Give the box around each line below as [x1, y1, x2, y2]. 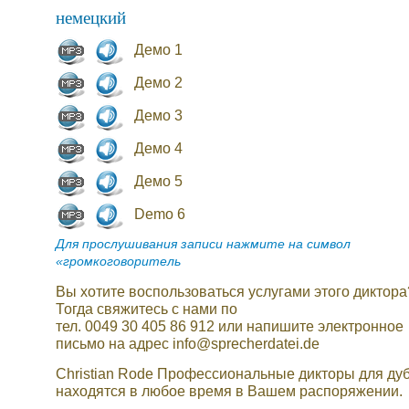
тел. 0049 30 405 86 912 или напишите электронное [56, 318, 404, 334]
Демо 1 [134, 41, 183, 58]
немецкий [56, 5, 126, 28]
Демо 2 [134, 74, 183, 90]
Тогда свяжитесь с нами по [56, 300, 237, 317]
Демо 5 [134, 173, 183, 189]
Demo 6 [134, 205, 185, 222]
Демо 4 [134, 140, 183, 156]
